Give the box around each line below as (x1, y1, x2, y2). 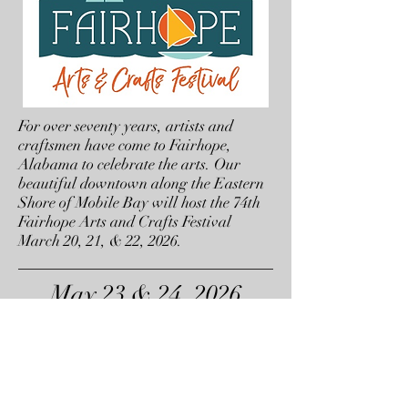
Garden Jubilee (66, 310, 226, 341)
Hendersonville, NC (44, 340, 248, 371)
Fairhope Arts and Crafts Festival (18, 212, 231, 232)
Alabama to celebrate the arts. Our (18, 155, 240, 175)
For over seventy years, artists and (18, 117, 233, 137)
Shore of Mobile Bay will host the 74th (18, 193, 260, 213)
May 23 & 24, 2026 (50, 280, 241, 311)
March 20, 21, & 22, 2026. (18, 231, 186, 251)
